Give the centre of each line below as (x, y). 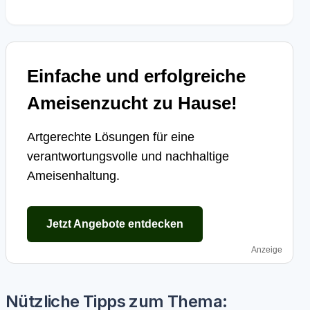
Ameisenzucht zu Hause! (132, 103)
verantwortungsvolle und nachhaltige (128, 156)
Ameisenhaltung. (73, 176)
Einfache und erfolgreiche (136, 76)
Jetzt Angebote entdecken (115, 224)
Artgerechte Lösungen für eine (111, 137)
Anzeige (267, 250)
